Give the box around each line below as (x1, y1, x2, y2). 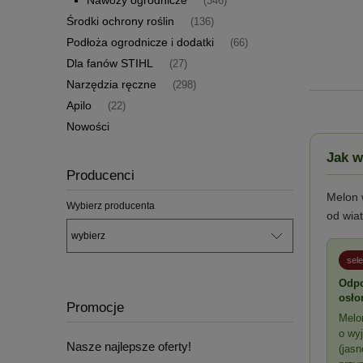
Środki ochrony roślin (66, 14, 174, 28)
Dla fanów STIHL (66, 56, 153, 70)
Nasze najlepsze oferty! (66, 339, 191, 353)
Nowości (66, 119, 109, 133)
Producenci (66, 167, 135, 183)
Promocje (66, 300, 124, 316)
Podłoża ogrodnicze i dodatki (66, 35, 214, 49)
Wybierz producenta (66, 199, 155, 211)
